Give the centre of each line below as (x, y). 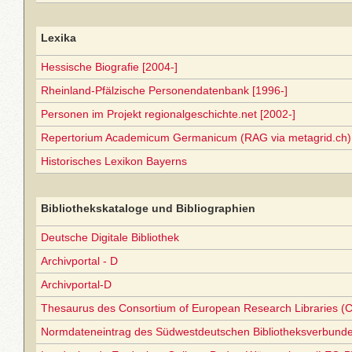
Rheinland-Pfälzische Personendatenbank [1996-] (164, 90)
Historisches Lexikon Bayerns (114, 161)
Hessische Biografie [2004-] (109, 67)
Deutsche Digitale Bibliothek (110, 237)
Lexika (59, 38)
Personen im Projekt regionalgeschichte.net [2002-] (168, 114)
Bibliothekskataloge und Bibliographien (148, 208)
